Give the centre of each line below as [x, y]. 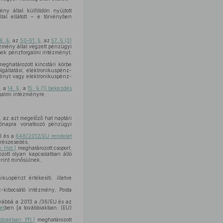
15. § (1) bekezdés [50, 88]
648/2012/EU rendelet [44, 136]
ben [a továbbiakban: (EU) [38, 208]
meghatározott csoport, [44, 148]
